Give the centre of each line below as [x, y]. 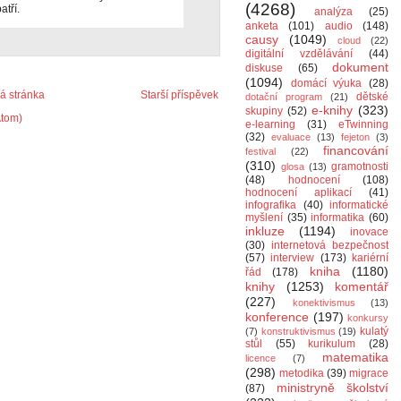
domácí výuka [326, 83]
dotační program [284, 97]
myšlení [264, 218]
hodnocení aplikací [299, 192]
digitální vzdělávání [299, 54]
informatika [338, 218]
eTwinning [363, 124]
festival [260, 151]
